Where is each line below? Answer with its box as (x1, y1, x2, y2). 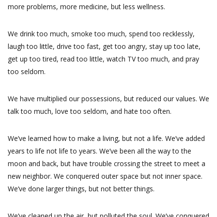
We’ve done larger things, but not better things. (8, 184, 155, 193)
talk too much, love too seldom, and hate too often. (8, 107, 171, 116)
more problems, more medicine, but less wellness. (8, 2, 165, 11)
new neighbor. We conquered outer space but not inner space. (8, 171, 202, 181)
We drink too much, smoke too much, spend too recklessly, (8, 29, 195, 38)
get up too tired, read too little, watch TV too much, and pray (8, 54, 199, 63)
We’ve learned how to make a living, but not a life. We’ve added (8, 134, 205, 143)
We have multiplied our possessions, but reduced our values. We (8, 94, 209, 103)
